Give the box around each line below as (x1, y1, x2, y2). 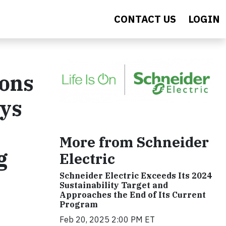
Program (60, 199, 98, 209)
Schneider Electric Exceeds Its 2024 (60, 170, 212, 181)
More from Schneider (60, 132, 209, 151)
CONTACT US (114, 12, 176, 26)
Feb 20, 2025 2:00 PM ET (60, 214, 155, 224)
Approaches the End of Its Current (60, 189, 206, 200)
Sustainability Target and (60, 180, 168, 190)
